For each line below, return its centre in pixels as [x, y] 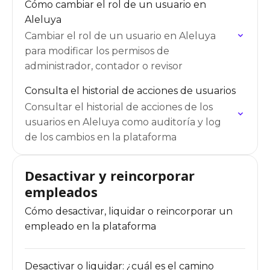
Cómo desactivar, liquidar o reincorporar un [129, 211]
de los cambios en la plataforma [101, 137]
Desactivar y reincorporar [110, 175]
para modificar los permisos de [97, 51]
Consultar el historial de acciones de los [119, 107]
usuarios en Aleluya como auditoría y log [123, 122]
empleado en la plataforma [90, 226]
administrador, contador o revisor [104, 66]
